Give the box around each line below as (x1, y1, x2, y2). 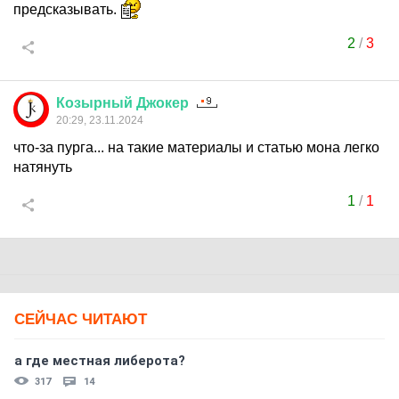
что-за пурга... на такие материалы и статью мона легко (13, 140, 379, 155)
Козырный (56, 95, 133, 110)
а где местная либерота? (14, 353, 185, 369)
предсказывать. (13, 2, 120, 17)
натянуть (13, 159, 72, 175)
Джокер (136, 95, 189, 110)
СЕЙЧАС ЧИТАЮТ (14, 311, 147, 328)
